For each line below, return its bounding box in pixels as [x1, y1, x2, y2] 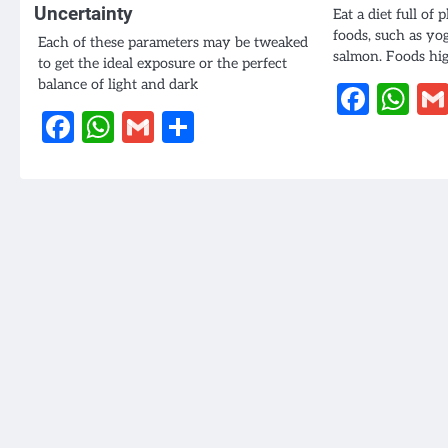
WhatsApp [114, 107, 274, 146]
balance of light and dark [38, 75, 198, 93]
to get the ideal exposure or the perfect [38, 54, 287, 72]
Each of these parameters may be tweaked [38, 33, 308, 51]
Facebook [74, 107, 213, 146]
